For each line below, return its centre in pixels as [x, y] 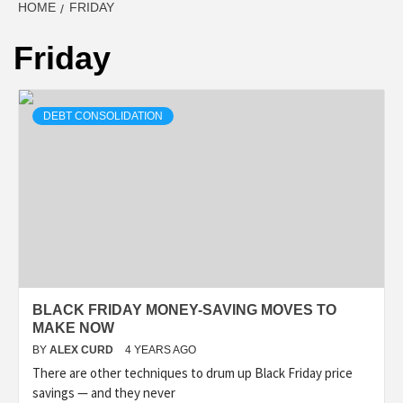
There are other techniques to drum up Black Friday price [193, 373]
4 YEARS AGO [161, 350]
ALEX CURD [83, 350]
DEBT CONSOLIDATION [103, 116]
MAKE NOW [73, 328]
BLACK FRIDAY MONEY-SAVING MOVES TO [184, 310]
